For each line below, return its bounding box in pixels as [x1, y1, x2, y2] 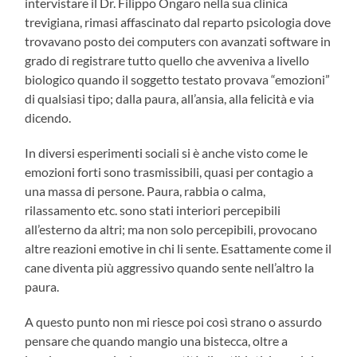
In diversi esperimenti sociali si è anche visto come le [25, 144, 308, 160]
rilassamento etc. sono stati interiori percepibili [25, 202, 281, 218]
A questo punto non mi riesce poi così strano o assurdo [25, 313, 323, 329]
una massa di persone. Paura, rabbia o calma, [25, 182, 266, 198]
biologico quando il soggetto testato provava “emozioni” [25, 71, 331, 87]
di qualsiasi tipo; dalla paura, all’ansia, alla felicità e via [25, 90, 315, 106]
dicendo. [25, 109, 72, 125]
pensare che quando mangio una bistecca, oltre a [25, 332, 288, 348]
